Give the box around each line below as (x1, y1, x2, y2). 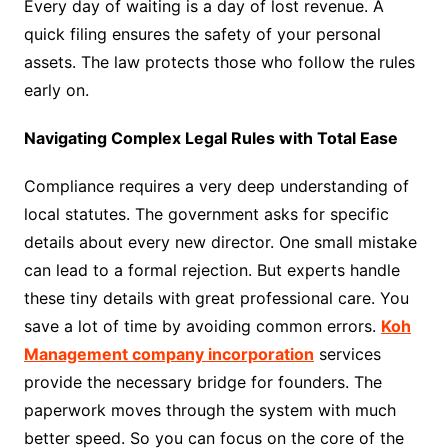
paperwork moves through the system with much (23, 399, 396, 420)
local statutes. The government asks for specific (23, 203, 389, 224)
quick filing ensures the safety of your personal (23, 23, 381, 44)
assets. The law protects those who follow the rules (23, 51, 415, 72)
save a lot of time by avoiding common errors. (23, 315, 381, 336)
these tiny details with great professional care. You (23, 287, 409, 308)
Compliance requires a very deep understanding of (23, 175, 409, 196)
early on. (23, 79, 89, 100)
